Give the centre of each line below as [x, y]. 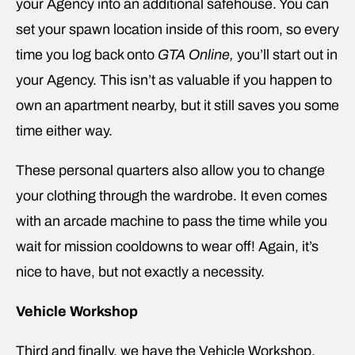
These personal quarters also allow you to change [170, 170]
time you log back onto [87, 54]
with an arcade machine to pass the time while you [172, 221]
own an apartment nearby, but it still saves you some [177, 105]
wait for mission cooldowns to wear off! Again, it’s [167, 246]
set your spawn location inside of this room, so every [177, 29]
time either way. [64, 130]
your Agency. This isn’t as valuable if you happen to [174, 80]
